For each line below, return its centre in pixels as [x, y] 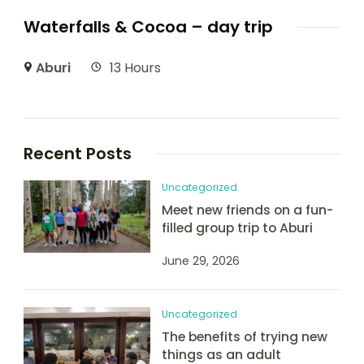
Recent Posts [78, 154]
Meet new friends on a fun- [247, 210]
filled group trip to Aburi [237, 228]
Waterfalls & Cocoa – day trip [148, 27]
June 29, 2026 [201, 261]
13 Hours [136, 68]
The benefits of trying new [245, 337]
